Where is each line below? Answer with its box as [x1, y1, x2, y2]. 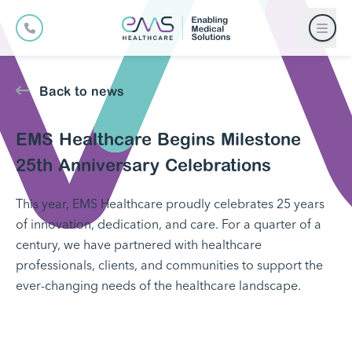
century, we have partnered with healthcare [16, 237, 262, 252]
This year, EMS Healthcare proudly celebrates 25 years [16, 196, 324, 211]
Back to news [39, 84, 124, 98]
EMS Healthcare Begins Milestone [16, 129, 301, 149]
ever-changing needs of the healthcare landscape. [16, 278, 301, 293]
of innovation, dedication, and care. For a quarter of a [16, 217, 321, 232]
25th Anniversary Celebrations [16, 155, 271, 175]
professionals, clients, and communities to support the [16, 258, 323, 273]
